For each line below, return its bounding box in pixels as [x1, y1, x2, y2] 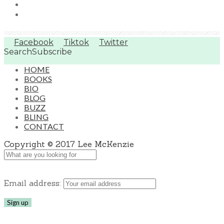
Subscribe [32, 47, 72, 57]
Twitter [99, 37, 128, 47]
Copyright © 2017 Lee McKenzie [4, 139, 134, 149]
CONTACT [24, 121, 64, 131]
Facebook [14, 37, 53, 47]
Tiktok [63, 37, 89, 47]
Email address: [4, 178, 63, 188]
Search [4, 47, 32, 57]
